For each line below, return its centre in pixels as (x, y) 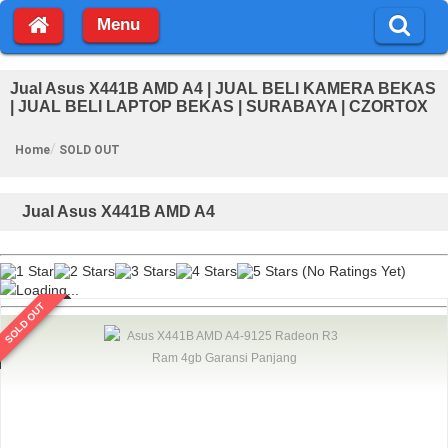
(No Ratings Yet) (352, 270)
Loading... (47, 289)
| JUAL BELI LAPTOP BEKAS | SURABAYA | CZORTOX (219, 106)
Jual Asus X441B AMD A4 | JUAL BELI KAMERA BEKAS (223, 88)
